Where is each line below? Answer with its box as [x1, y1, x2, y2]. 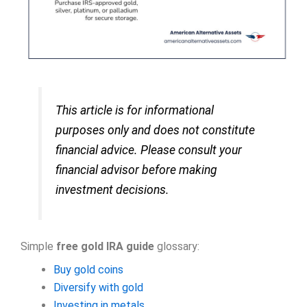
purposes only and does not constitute [56, 123, 256, 137]
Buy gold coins [53, 263, 123, 277]
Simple [21, 240, 56, 254]
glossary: [154, 240, 199, 254]
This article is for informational [56, 103, 214, 117]
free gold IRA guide [56, 240, 154, 254]
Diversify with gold [53, 281, 143, 295]
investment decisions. [56, 182, 170, 197]
